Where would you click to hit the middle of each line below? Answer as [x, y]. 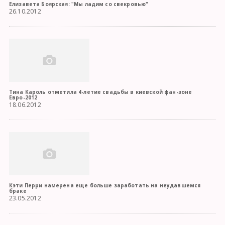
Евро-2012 [23, 98]
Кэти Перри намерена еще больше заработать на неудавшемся [105, 186]
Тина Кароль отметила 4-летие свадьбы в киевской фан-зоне [100, 92]
